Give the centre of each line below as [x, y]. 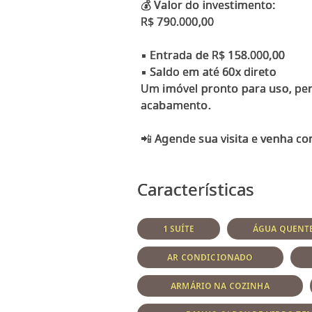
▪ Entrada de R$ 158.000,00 [213, 55]
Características [196, 189]
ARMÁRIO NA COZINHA [220, 286]
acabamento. [176, 105]
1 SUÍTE [179, 228]
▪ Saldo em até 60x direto [209, 71]
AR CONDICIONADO [210, 257]
